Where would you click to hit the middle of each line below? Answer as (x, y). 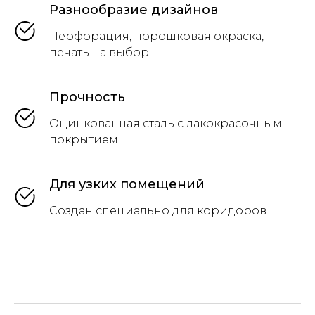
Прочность (87, 97)
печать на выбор (99, 52)
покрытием (84, 140)
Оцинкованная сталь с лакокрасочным (166, 123)
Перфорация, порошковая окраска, (156, 36)
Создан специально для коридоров (158, 211)
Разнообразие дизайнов (134, 10)
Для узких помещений (127, 184)
